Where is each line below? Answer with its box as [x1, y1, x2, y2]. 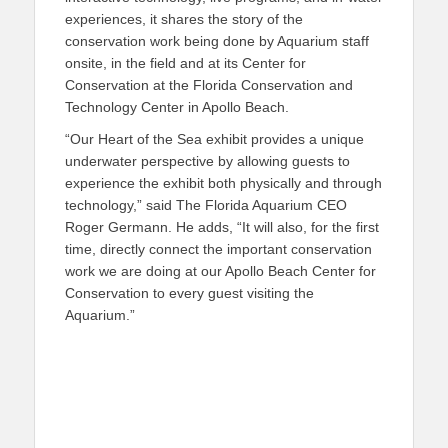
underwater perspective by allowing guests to [65, 153, 350, 169]
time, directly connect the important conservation [65, 241, 372, 257]
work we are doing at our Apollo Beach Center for [65, 263, 376, 279]
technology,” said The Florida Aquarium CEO [65, 197, 347, 213]
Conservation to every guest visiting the [65, 285, 314, 301]
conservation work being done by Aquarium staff [65, 33, 369, 49]
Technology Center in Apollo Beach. [65, 99, 289, 115]
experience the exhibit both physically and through [65, 175, 382, 191]
